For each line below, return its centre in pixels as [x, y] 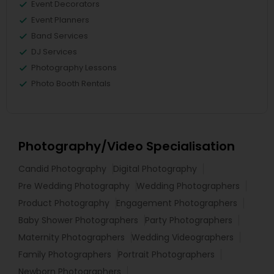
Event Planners [60, 20]
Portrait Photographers [166, 254]
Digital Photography [155, 169]
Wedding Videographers [183, 237]
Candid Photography [62, 169]
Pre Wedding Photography [74, 186]
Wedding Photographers [188, 186]
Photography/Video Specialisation [127, 146]
